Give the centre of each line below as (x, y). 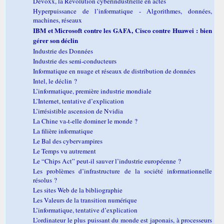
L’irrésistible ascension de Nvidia (78, 111)
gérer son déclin (55, 40)
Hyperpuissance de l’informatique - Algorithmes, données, (123, 11)
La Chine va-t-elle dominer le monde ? (85, 121)
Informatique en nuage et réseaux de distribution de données (114, 71)
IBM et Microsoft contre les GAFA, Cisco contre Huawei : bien (123, 30)
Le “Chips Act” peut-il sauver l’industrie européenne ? (107, 161)
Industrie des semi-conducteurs (75, 61)
